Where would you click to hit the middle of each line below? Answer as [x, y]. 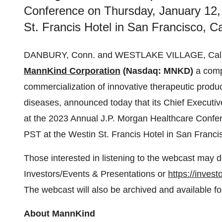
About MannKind [59, 214]
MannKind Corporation [72, 71]
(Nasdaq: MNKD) [157, 71]
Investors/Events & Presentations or [96, 174]
